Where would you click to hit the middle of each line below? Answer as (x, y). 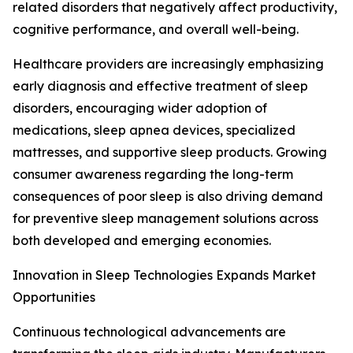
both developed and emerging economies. (142, 241)
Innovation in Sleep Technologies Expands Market (164, 275)
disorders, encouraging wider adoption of (140, 108)
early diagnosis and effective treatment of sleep (160, 86)
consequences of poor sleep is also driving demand (168, 197)
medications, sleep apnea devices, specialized (154, 130)
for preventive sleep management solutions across (165, 219)
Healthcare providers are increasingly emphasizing (168, 64)
